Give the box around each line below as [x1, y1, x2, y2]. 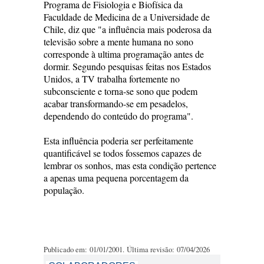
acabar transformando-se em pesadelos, [44, 97, 188, 110]
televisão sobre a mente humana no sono [44, 35, 193, 48]
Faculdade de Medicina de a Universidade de [44, 11, 210, 23]
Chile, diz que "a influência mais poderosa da [44, 23, 212, 35]
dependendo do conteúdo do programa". [44, 110, 193, 122]
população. [44, 184, 84, 196]
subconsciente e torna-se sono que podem [44, 85, 197, 97]
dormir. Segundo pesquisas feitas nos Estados [44, 60, 211, 72]
